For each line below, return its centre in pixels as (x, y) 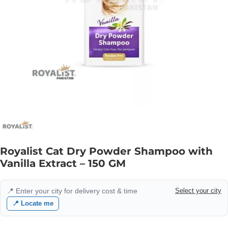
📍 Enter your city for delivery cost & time (72, 191)
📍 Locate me (33, 203)
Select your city (198, 191)
